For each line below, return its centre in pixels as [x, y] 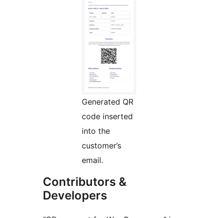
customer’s [101, 146]
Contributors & [85, 182]
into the [96, 131]
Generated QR [108, 102]
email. [92, 160]
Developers [75, 196]
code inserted [107, 117]
